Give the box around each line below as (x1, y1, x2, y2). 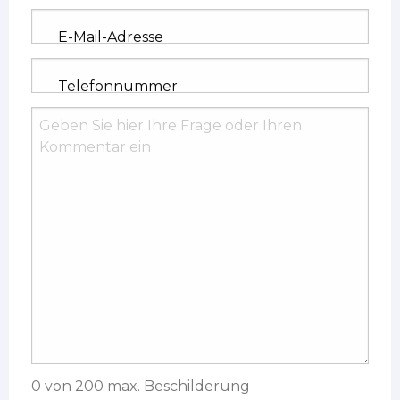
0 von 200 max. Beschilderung (31, 377, 250, 395)
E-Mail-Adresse (58, 29, 163, 46)
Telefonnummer (58, 78, 178, 96)
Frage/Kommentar (58, 133, 190, 151)
